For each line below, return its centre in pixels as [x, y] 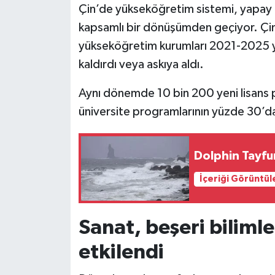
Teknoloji [56, 60]
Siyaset [52, 29]
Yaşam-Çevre [67, 122]
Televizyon [60, 91]
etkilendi [121, 253]
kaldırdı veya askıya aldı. [141, 65]
